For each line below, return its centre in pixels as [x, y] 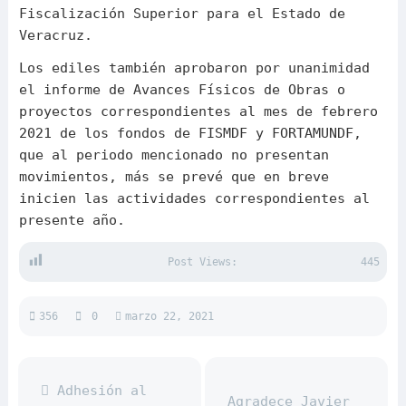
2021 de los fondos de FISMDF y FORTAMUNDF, [190, 133]
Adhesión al [97, 390]
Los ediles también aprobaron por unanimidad [194, 68]
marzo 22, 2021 [169, 316]
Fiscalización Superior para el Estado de [182, 14]
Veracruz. [55, 35]
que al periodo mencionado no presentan [174, 155]
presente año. [72, 220]
